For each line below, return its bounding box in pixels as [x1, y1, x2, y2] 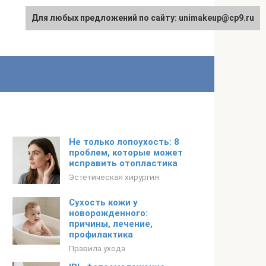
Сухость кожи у [69, 197, 138, 208]
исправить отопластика [69, 158, 178, 169]
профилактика [69, 229, 133, 240]
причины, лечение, [69, 218, 153, 229]
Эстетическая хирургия [69, 172, 159, 182]
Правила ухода [69, 243, 125, 253]
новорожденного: [69, 208, 148, 218]
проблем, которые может [69, 147, 183, 158]
